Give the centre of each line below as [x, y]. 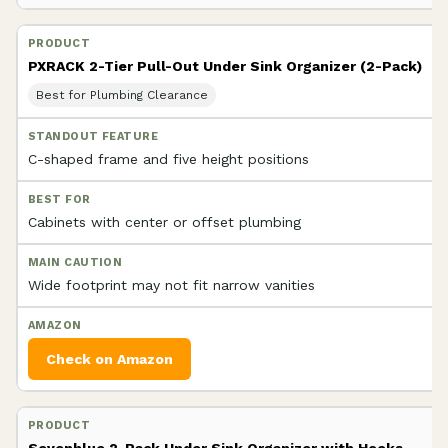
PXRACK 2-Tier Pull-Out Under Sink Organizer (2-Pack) [225, 65]
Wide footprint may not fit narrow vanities [171, 284]
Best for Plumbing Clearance [122, 94]
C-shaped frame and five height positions [168, 158]
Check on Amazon [109, 358]
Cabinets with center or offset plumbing [164, 221]
